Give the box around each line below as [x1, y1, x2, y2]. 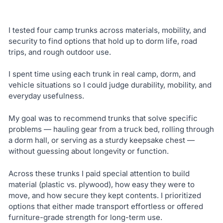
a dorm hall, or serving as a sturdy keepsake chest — [8, 135, 195, 145]
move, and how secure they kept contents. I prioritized [8, 190, 201, 200]
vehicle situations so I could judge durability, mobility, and [8, 80, 212, 90]
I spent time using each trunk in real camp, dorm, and [8, 69, 196, 79]
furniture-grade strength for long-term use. [8, 212, 162, 222]
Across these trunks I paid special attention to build [8, 168, 190, 178]
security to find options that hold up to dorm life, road [8, 36, 197, 46]
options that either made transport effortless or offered [8, 201, 203, 211]
